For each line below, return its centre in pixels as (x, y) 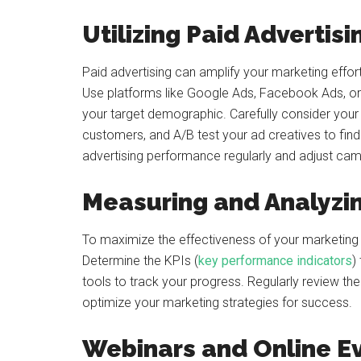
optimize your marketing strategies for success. (217, 303)
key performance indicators (275, 261)
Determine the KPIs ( (140, 261)
